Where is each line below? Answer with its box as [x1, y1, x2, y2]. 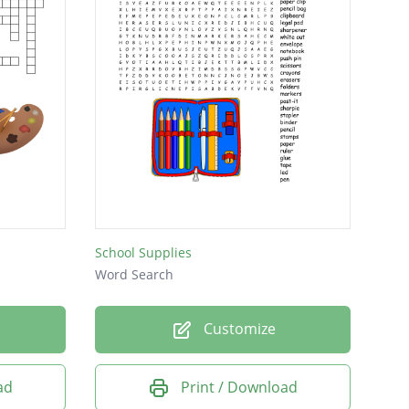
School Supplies [95, 243, 192, 261]
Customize [199, 318, 276, 339]
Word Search [95, 265, 173, 283]
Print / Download [181, 376, 298, 397]
